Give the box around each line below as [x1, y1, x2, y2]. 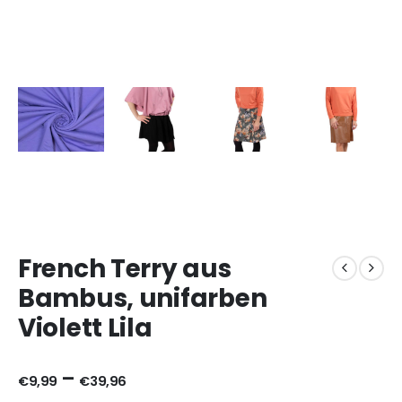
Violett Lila [18, 310, 153, 345]
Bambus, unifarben [18, 280, 267, 316]
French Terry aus [18, 250, 232, 286]
